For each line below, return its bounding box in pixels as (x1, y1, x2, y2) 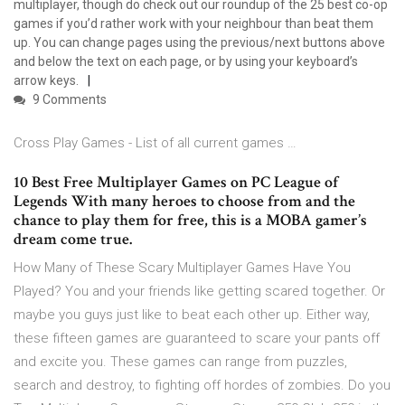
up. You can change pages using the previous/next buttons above (14, 35, 385, 51)
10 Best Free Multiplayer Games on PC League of (14, 172, 338, 193)
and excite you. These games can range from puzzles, (14, 353, 347, 371)
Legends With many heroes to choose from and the (14, 191, 355, 212)
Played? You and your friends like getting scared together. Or (14, 283, 385, 300)
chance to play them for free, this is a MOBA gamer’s (14, 210, 367, 231)
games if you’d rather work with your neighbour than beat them (14, 16, 373, 32)
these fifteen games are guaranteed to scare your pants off (14, 330, 380, 347)
